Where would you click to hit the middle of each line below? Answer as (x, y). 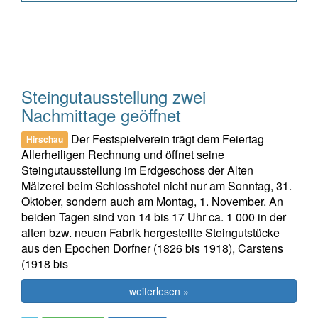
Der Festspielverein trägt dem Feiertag (166, 138)
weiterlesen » (159, 291)
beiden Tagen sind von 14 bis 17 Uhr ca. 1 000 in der (154, 216)
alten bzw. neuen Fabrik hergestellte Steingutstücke (150, 232)
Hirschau (45, 139)
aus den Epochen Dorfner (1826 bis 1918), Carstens (152, 248)
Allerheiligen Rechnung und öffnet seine (123, 154)
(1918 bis (45, 263)
